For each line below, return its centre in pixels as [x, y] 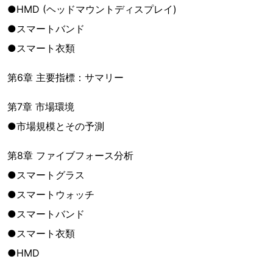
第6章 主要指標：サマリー [66, 77]
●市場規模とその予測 [56, 126]
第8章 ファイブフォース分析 [70, 155]
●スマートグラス [46, 175]
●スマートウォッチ [51, 194]
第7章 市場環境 [41, 107]
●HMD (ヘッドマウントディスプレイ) [92, 9]
